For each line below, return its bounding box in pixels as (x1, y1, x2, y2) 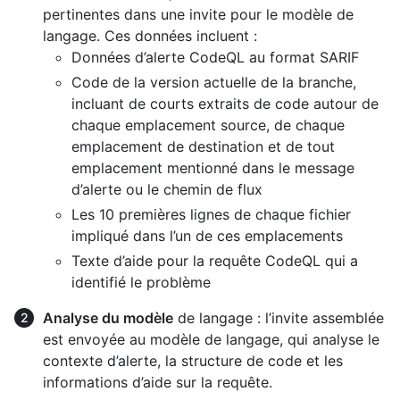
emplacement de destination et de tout (71, 137, 335, 156)
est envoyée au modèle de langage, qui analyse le (43, 330, 379, 349)
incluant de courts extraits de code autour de (71, 95, 379, 113)
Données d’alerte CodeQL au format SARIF (71, 48, 359, 67)
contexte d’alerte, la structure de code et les (43, 352, 343, 371)
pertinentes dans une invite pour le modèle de (43, 5, 354, 24)
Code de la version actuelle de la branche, (71, 73, 356, 92)
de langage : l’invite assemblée (173, 309, 384, 328)
